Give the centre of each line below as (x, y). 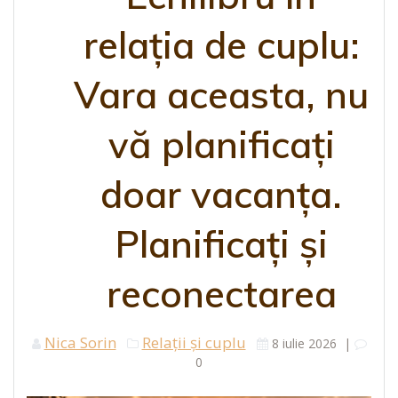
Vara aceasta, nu (221, 95)
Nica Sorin (80, 343)
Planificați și (221, 244)
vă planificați (221, 145)
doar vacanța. (221, 195)
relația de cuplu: (221, 45)
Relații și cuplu (194, 343)
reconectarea (221, 294)
